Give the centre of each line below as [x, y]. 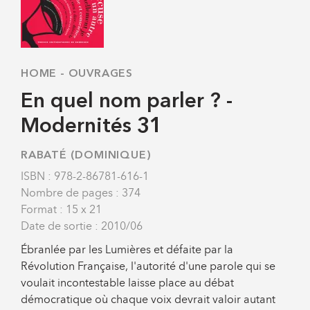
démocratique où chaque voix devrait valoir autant [148, 299]
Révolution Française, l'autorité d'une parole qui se [148, 266]
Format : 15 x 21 [61, 209]
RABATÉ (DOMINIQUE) [86, 155]
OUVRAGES [101, 74]
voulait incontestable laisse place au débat [127, 282]
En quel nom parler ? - [127, 101]
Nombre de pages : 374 [81, 192]
